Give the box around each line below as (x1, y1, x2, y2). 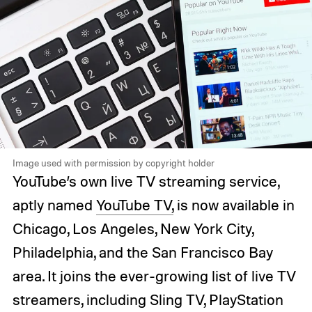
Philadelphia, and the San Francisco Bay (12, 242, 273, 261)
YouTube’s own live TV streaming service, (12, 171, 279, 190)
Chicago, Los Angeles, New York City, (12, 219, 253, 237)
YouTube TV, (95, 195, 173, 214)
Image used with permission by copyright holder (12, 156, 214, 169)
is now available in (173, 195, 295, 214)
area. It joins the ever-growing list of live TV (12, 266, 296, 285)
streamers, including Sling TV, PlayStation (12, 290, 283, 309)
